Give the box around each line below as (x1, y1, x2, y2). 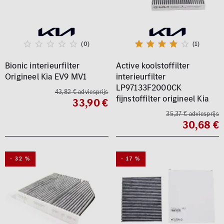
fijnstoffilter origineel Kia (115, 92, 209, 104)
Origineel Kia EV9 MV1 (5, 70, 87, 82)
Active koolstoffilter (115, 59, 190, 71)
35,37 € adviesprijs (166, 109, 219, 118)
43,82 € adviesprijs (54, 87, 108, 96)
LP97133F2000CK (115, 81, 182, 93)
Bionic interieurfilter (5, 59, 80, 71)
